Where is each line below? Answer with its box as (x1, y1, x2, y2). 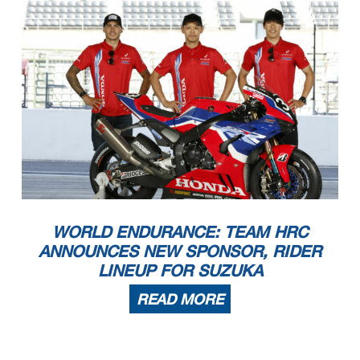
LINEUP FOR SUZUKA (97, 260, 263, 280)
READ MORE (137, 289, 223, 308)
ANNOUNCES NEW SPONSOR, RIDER (39, 240, 321, 260)
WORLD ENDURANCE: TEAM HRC (52, 221, 308, 241)
